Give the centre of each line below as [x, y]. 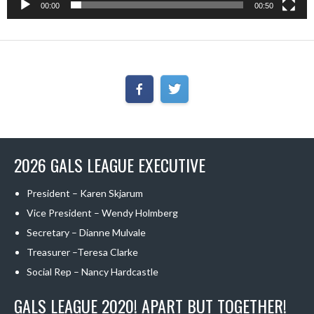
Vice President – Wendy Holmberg [102, 213]
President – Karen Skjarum [84, 193]
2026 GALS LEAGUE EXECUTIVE [110, 165]
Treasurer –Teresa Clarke [82, 252]
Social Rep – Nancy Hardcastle [92, 272]
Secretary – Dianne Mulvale [86, 233]
